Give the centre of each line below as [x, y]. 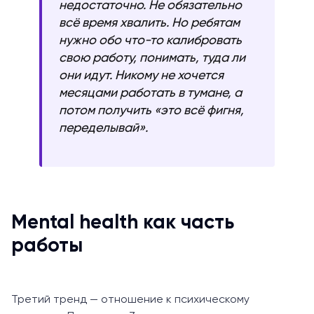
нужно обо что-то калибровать [150, 40]
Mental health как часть [123, 223]
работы [47, 246]
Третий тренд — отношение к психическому [130, 300]
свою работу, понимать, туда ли [152, 58]
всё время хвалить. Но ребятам [149, 23]
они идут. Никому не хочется [141, 75]
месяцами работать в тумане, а [150, 93]
